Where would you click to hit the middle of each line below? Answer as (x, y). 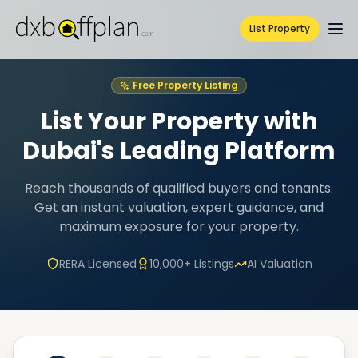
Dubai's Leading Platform (179, 151)
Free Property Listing (185, 85)
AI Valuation (279, 264)
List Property (280, 29)
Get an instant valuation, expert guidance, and (179, 207)
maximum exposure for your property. (179, 227)
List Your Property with (179, 121)
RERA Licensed (97, 264)
